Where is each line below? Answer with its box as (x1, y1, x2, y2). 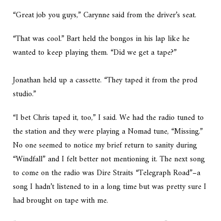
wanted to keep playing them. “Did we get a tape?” (13, 46, 177, 60)
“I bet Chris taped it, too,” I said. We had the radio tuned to (13, 111, 204, 125)
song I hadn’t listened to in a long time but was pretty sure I (13, 180, 207, 194)
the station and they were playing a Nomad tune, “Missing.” (13, 125, 203, 139)
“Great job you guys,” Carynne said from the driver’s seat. (13, 8, 197, 23)
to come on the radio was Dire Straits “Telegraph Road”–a (13, 166, 201, 181)
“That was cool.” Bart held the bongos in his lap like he (13, 32, 190, 46)
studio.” (13, 87, 37, 102)
